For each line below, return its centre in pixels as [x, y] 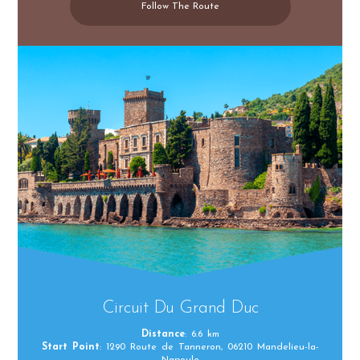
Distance [163, 334]
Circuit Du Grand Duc [180, 308]
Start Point [70, 347]
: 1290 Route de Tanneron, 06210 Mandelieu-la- [209, 347]
